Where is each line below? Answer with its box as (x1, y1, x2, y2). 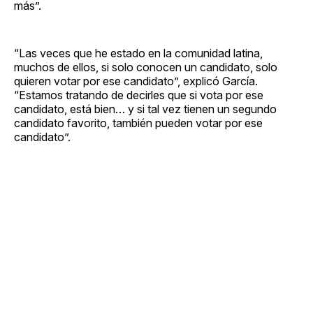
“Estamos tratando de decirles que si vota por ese (14, 87, 263, 102)
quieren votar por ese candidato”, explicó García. (14, 73, 258, 88)
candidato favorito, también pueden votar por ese (14, 115, 263, 130)
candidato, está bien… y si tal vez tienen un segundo (14, 101, 277, 116)
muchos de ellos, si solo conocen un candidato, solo (14, 59, 277, 74)
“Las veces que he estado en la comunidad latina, (14, 45, 263, 60)
